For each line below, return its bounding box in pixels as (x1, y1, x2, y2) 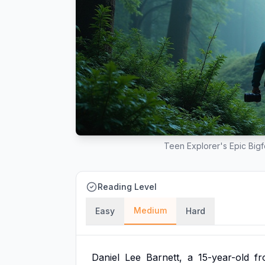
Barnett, (146, 251, 182, 263)
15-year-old (198, 251, 249, 263)
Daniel (92, 251, 119, 263)
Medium (134, 205, 167, 215)
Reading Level (98, 182, 157, 192)
